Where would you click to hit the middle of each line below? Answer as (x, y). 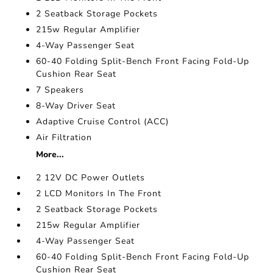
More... (50, 154)
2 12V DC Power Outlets (91, 178)
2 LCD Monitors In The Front (99, 193)
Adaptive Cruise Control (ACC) (103, 122)
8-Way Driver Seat (76, 106)
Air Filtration (64, 137)
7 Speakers (60, 90)
